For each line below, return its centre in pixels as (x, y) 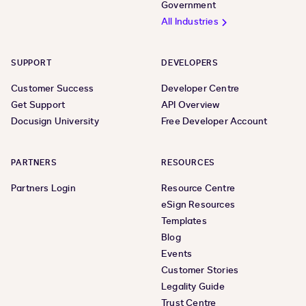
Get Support (38, 105)
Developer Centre (200, 89)
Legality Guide (193, 287)
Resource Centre (198, 189)
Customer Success (53, 89)
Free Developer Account (214, 122)
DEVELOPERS (190, 63)
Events (177, 254)
